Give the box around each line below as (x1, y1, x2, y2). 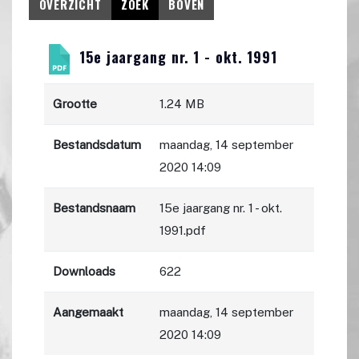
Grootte (53, 97, 98, 111)
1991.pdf (159, 224, 207, 238)
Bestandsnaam (53, 201, 136, 216)
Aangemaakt (53, 305, 124, 320)
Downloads (53, 264, 116, 279)
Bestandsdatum (53, 138, 142, 152)
